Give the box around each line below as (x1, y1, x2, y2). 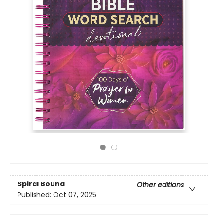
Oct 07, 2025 (53, 190, 96, 200)
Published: (18, 190, 53, 200)
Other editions (137, 180, 184, 190)
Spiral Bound (18, 179, 65, 189)
